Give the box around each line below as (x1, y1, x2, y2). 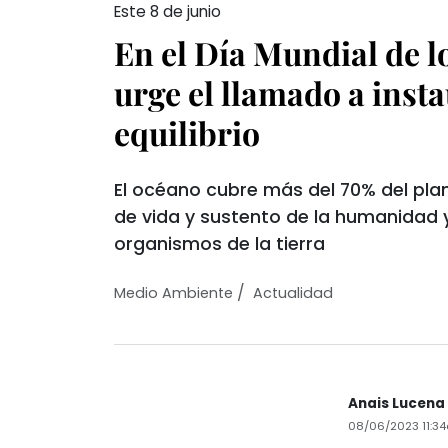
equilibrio (114, 111, 260, 154)
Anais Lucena (348, 394, 445, 413)
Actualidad (253, 283, 333, 303)
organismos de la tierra (114, 232, 325, 256)
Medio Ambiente (114, 283, 233, 303)
